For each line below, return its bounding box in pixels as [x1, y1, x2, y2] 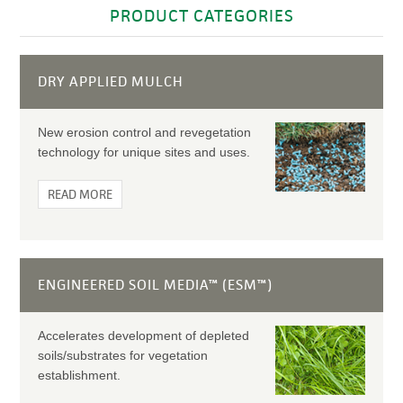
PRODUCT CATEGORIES [109, 4, 294, 27]
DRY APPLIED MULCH [37, 72, 184, 91]
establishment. [37, 368, 121, 382]
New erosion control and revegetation [37, 125, 251, 139]
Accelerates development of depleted [37, 328, 249, 343]
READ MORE [47, 186, 112, 202]
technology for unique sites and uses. [37, 145, 250, 159]
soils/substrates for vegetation [37, 348, 208, 363]
